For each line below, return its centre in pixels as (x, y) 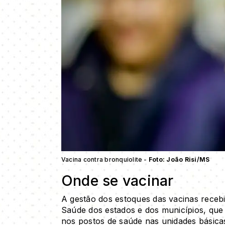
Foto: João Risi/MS (179, 159)
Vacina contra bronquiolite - (105, 159)
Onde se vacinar (118, 180)
